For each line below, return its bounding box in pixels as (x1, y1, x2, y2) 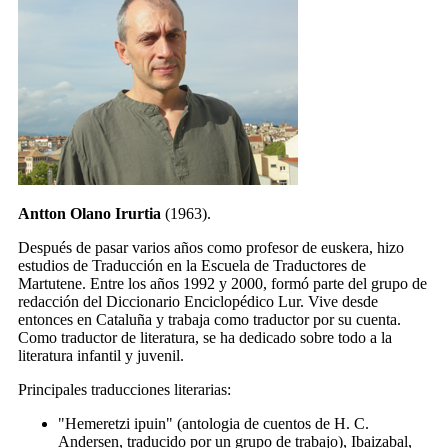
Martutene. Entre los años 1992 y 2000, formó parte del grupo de (18, 275, 427, 292)
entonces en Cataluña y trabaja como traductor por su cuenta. (18, 311, 401, 328)
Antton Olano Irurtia (18, 205, 161, 222)
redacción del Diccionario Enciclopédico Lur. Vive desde (18, 293, 378, 310)
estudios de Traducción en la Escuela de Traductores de (18, 257, 366, 274)
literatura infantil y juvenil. (18, 347, 184, 364)
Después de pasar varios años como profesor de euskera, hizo (18, 239, 404, 256)
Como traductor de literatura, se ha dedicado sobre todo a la (18, 329, 392, 346)
